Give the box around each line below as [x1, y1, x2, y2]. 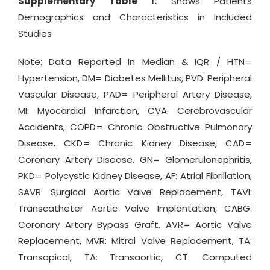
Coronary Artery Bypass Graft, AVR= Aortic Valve [18, 218, 252, 231]
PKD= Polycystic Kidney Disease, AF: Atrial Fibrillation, [18, 169, 252, 183]
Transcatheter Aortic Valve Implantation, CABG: [18, 202, 252, 215]
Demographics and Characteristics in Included [18, 11, 252, 24]
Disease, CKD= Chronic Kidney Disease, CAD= [18, 137, 252, 150]
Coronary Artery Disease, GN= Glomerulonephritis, [18, 153, 252, 166]
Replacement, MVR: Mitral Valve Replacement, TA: [18, 234, 252, 248]
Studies [18, 27, 52, 40]
